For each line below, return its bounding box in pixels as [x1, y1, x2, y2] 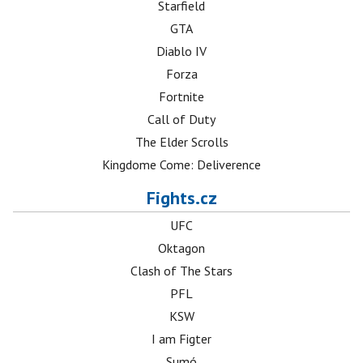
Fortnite [159, 88, 204, 105]
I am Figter [152, 331, 211, 347]
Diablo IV [156, 43, 207, 59]
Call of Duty [147, 111, 216, 127]
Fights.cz [146, 186, 217, 209]
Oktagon [158, 240, 205, 256]
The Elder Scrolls [135, 134, 228, 150]
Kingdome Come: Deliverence [102, 156, 261, 173]
